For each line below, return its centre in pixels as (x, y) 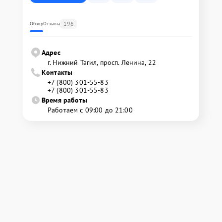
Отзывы (52, 24)
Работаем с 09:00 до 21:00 (90, 110)
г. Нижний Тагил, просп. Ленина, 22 (102, 63)
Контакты (57, 73)
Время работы (64, 100)
